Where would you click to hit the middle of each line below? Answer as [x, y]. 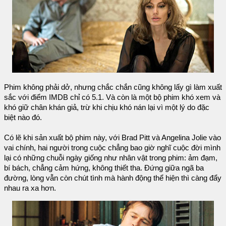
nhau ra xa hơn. [30, 188]
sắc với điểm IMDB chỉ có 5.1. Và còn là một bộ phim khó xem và [112, 98]
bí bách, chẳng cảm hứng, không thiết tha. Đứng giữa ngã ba [104, 168]
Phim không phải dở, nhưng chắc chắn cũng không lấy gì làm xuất [113, 88]
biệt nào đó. [23, 118]
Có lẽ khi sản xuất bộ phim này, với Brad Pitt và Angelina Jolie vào [112, 138]
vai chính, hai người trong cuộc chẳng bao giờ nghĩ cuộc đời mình [112, 148]
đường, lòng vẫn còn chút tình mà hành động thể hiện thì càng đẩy [113, 178]
